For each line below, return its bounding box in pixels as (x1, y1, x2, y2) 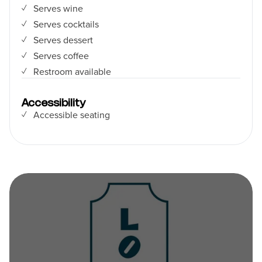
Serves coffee (33, 50, 89, 62)
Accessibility (22, 99, 85, 108)
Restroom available (33, 66, 111, 78)
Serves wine (33, 3, 83, 15)
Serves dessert (33, 35, 93, 46)
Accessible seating (33, 109, 110, 121)
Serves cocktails (33, 19, 99, 30)
